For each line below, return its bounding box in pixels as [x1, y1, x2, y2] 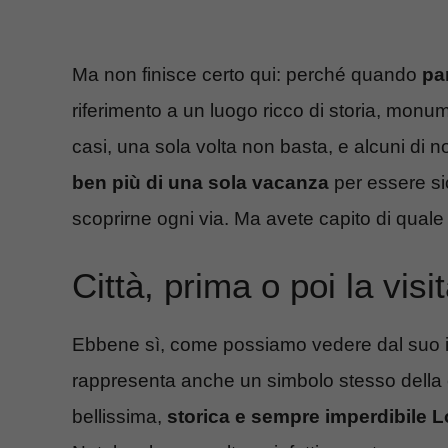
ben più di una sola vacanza [72, 171, 329, 193]
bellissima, [72, 406, 162, 428]
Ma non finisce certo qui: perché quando [72, 63, 422, 85]
